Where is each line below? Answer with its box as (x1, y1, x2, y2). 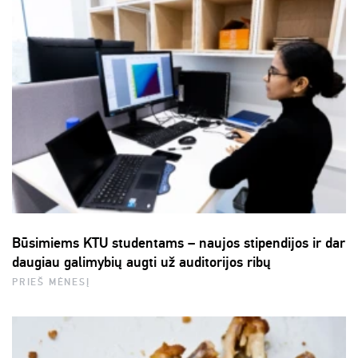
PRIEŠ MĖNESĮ (12, 276, 90, 289)
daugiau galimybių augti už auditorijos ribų (12, 253, 271, 272)
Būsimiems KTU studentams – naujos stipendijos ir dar (12, 234, 345, 253)
